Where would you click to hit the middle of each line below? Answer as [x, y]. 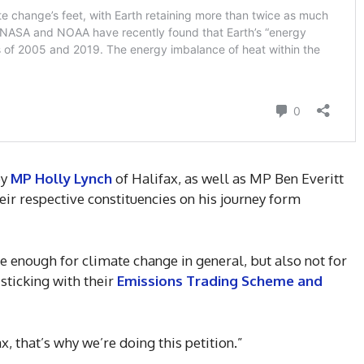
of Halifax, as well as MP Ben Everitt [228, 179]
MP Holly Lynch [61, 179]
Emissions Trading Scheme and [218, 281]
